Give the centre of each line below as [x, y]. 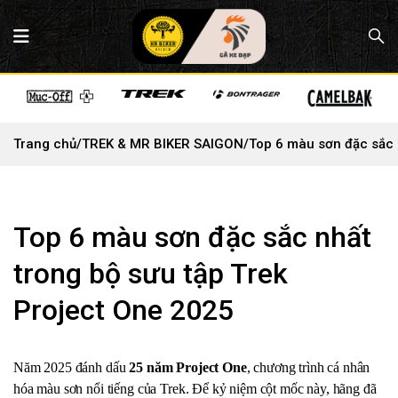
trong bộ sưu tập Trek [151, 274]
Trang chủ [45, 144]
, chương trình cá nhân [308, 368]
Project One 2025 [123, 310]
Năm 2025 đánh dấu [72, 368]
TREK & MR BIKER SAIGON [163, 144]
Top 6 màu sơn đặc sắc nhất [192, 238]
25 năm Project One [188, 368]
